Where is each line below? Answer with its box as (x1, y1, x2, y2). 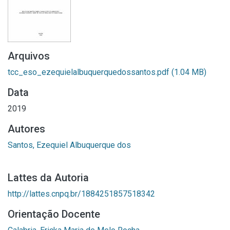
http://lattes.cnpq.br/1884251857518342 (8, 189, 155, 199)
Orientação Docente (8, 208, 100, 220)
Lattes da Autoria (8, 171, 89, 184)
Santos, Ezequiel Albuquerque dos (8, 140, 131, 150)
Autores (8, 123, 45, 135)
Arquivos (8, 50, 50, 62)
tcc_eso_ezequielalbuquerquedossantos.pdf (8, 67, 171, 77)
